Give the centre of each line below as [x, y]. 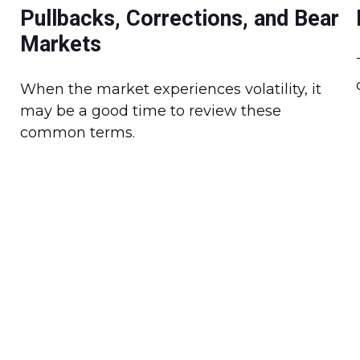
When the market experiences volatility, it [171, 89]
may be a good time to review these [151, 110]
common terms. [78, 132]
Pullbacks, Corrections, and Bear [180, 18]
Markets [61, 44]
